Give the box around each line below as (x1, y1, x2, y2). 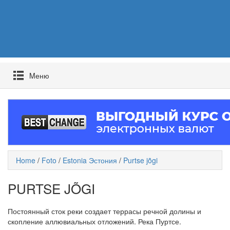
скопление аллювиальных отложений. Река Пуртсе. (8, 216, 181, 227)
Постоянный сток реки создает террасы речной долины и (8, 206, 201, 217)
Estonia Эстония (63, 155, 117, 166)
